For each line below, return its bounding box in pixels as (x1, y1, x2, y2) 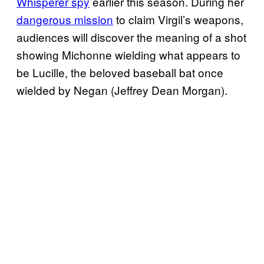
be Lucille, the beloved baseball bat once (16, 64, 223, 80)
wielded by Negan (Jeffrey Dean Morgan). (16, 81, 227, 98)
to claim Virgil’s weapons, (113, 11, 243, 27)
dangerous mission (16, 11, 113, 27)
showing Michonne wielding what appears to (16, 46, 240, 62)
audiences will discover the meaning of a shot (16, 28, 246, 45)
